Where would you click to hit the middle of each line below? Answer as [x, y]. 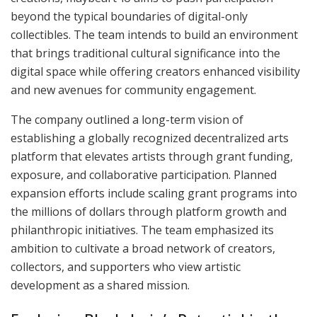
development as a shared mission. [100, 285]
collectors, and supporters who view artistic [126, 266]
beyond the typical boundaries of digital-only [129, 16]
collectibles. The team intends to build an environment [154, 34]
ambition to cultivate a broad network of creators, [143, 248]
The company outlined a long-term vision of [127, 119]
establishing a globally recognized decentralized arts [150, 138]
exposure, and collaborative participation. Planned [144, 174]
